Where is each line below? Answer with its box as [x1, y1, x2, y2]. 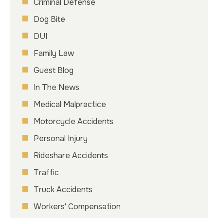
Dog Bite [34, 14, 65, 24]
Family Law [34, 48, 74, 58]
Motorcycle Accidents [34, 116, 113, 127]
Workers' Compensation [34, 201, 121, 212]
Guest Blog [34, 65, 73, 75]
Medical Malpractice [34, 99, 106, 109]
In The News [34, 82, 79, 92]
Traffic [34, 167, 59, 178]
